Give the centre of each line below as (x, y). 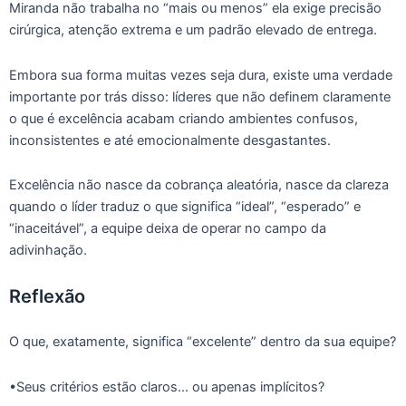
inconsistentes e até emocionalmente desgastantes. (170, 140)
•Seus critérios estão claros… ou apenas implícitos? (167, 387)
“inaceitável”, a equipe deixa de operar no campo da (168, 229)
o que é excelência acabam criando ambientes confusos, (184, 118)
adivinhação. (48, 251)
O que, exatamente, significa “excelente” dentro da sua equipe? (203, 342)
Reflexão (47, 296)
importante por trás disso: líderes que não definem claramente (200, 97)
